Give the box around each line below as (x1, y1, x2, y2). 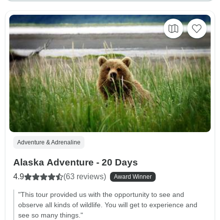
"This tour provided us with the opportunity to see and (18, 191, 184, 199)
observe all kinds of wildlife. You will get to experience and (18, 201, 197, 209)
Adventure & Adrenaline (17, 139, 81, 146)
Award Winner (114, 173, 152, 181)
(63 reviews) (63, 172, 106, 181)
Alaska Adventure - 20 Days (13, 157, 138, 168)
